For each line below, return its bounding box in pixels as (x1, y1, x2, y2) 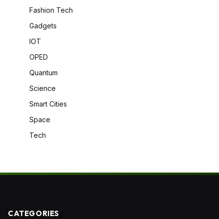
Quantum (29, 68, 58, 77)
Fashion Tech (29, 5, 73, 14)
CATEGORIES (8, 208, 59, 218)
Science (29, 84, 56, 92)
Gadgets (29, 21, 57, 30)
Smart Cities (29, 99, 67, 108)
